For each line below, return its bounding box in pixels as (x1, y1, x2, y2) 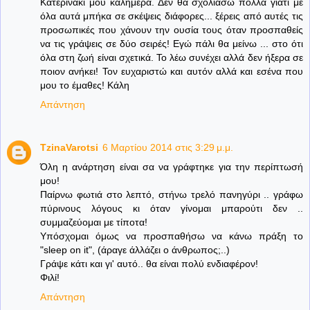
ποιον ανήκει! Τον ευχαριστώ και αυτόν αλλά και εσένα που (40, 66, 303, 77)
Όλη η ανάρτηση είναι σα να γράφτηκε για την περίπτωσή (40, 161, 303, 173)
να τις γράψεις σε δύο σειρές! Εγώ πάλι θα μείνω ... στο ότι (40, 38, 303, 50)
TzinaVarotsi (40, 142, 98, 154)
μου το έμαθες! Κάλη (40, 80, 129, 91)
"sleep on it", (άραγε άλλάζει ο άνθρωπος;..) (40, 244, 230, 256)
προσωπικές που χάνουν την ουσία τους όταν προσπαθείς (40, 24, 303, 36)
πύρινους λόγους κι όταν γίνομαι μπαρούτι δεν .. (40, 203, 303, 215)
